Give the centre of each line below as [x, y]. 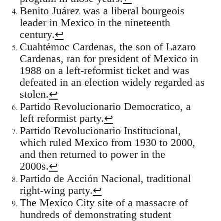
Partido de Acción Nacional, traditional [105, 179]
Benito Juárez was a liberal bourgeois [102, 11]
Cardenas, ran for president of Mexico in [109, 59]
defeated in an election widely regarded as [112, 82]
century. [37, 35]
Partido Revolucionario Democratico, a [105, 107]
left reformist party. [62, 118]
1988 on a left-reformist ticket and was [105, 71]
